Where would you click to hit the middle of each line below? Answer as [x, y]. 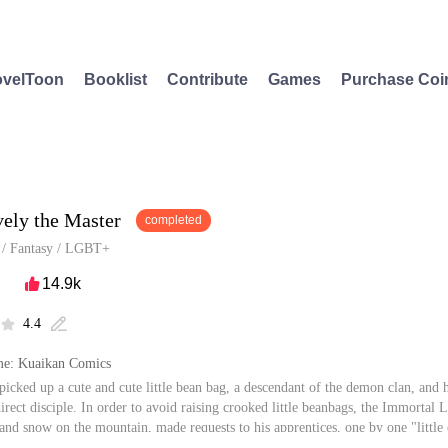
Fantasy [31, 248]
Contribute [207, 79]
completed [173, 220]
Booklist [115, 79]
